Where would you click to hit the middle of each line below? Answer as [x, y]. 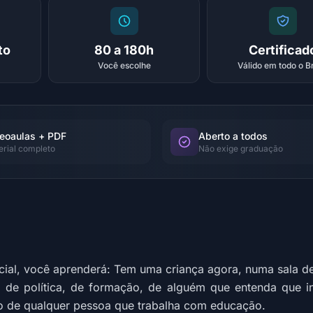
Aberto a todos [233, 136]
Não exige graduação [241, 148]
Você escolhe [124, 65]
